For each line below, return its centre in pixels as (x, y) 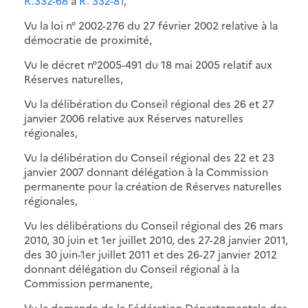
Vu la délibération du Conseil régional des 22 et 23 (149, 157)
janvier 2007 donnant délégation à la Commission (146, 171)
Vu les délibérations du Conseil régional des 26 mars (154, 225)
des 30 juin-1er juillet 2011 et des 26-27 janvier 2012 (151, 254)
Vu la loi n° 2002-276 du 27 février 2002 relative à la (151, 25)
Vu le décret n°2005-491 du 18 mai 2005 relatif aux (148, 64)
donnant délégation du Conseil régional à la (132, 268)
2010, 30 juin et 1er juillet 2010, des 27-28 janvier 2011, (156, 239)
